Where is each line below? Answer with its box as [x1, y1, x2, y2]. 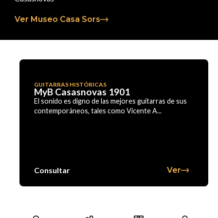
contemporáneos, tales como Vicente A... [34, 106, 162, 115]
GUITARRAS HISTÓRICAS [34, 80, 107, 88]
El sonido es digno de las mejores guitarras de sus [34, 96, 187, 105]
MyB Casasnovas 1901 [34, 86, 130, 97]
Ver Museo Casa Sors [15, 14, 100, 24]
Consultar [34, 165, 70, 175]
